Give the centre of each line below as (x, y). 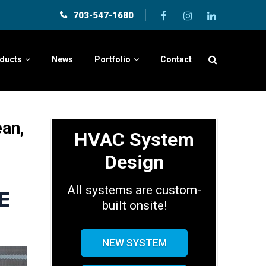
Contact (176, 59)
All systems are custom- (134, 190)
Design (134, 162)
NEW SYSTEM (134, 243)
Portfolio (113, 59)
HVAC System (134, 140)
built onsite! (134, 205)
